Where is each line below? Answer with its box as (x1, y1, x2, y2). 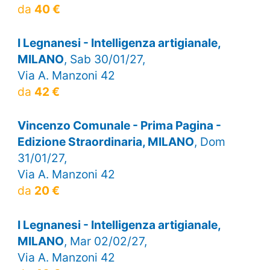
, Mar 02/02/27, (63, 233, 147, 248)
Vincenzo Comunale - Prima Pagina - (17, 118, 221, 133)
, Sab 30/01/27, (63, 52, 145, 67)
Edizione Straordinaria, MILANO (17, 134, 194, 149)
